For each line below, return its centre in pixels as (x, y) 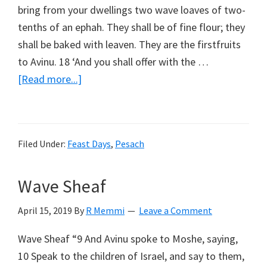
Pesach (130, 144)
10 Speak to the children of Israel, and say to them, (131, 256)
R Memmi (105, 211)
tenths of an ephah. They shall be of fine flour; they (131, 27)
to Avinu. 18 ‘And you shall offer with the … (113, 62)
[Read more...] (50, 79)
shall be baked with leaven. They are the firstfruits (129, 45)
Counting (101, 96)
